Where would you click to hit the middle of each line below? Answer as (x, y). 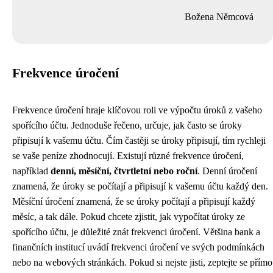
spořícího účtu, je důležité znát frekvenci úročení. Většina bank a (136, 232)
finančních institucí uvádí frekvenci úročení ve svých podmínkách (138, 247)
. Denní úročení (227, 171)
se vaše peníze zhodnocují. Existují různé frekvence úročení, (128, 155)
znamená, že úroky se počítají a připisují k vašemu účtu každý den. (140, 186)
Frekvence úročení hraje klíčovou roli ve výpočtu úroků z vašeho (137, 110)
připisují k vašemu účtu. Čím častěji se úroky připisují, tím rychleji (139, 140)
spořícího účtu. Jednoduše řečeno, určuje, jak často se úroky (127, 125)
